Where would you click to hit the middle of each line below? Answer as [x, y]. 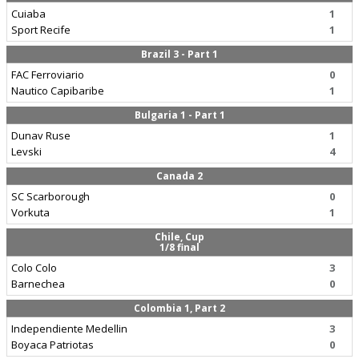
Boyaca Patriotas [52, 345]
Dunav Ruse [41, 135]
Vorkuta [30, 212]
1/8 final [179, 247]
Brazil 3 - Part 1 [179, 54]
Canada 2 [179, 176]
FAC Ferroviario [48, 75]
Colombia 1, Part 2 [179, 308]
